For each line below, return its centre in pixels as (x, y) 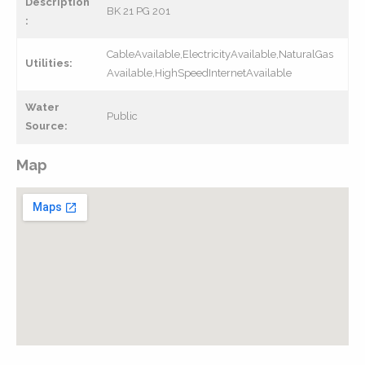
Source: (46, 126)
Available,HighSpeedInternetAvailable (199, 73)
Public (122, 116)
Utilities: (49, 63)
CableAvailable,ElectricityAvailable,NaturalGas (220, 54)
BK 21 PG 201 (139, 11)
